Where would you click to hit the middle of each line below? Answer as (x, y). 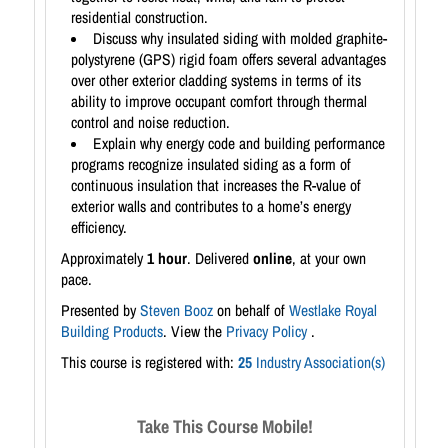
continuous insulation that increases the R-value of (216, 186)
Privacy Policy (268, 332)
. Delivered (220, 259)
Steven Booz (176, 311)
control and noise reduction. (150, 123)
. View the (194, 332)
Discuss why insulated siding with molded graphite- (239, 39)
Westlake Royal (333, 311)
